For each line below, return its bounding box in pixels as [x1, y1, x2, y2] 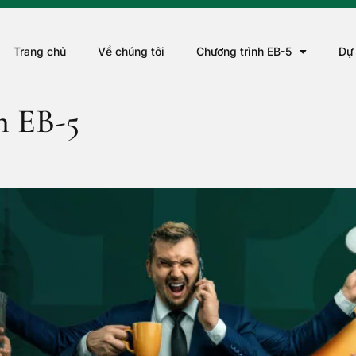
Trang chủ [13, 44, 66, 58]
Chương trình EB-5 [195, 44, 292, 58]
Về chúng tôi [97, 44, 164, 58]
